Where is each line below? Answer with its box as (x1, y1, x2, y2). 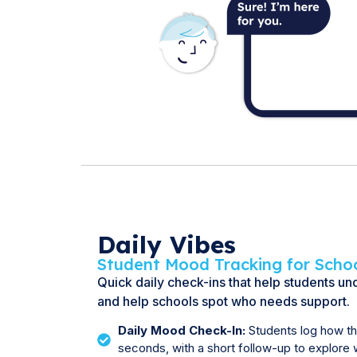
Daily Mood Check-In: (118, 323, 246, 339)
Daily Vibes (97, 229, 236, 261)
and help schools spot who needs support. (97, 293, 350, 310)
